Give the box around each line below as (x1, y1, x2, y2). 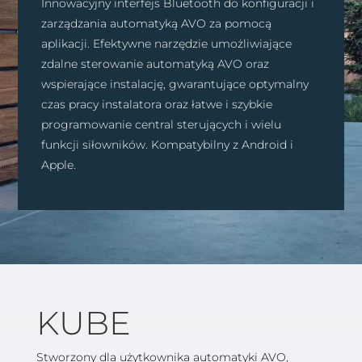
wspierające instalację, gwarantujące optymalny (40, 76, 309, 91)
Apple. (40, 157, 76, 172)
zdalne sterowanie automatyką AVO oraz (40, 56, 269, 71)
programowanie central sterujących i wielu (40, 116, 281, 132)
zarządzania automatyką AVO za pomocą (40, 15, 271, 31)
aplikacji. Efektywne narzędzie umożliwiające (40, 36, 292, 51)
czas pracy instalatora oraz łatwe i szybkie (40, 96, 272, 112)
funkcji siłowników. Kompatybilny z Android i (40, 137, 293, 152)
